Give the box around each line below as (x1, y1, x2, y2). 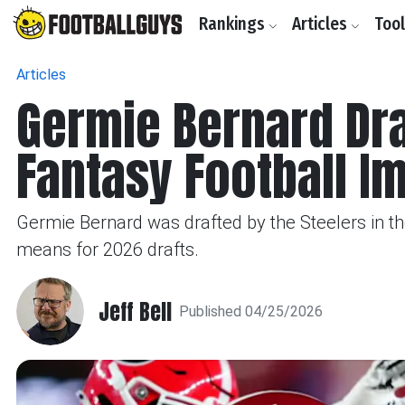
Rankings (199, 14, 268, 34)
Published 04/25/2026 (179, 302, 323, 320)
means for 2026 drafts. (16, 239, 199, 260)
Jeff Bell (99, 295, 172, 328)
